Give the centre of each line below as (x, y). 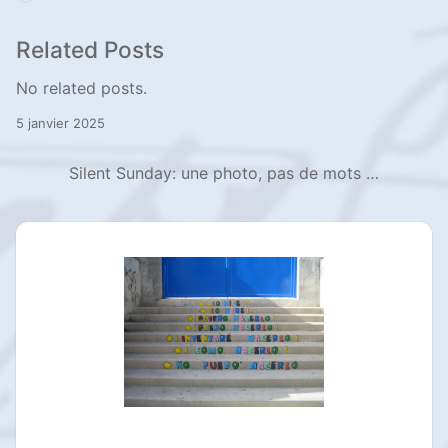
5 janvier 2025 (60, 123)
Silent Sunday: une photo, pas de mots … (224, 173)
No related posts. (81, 88)
